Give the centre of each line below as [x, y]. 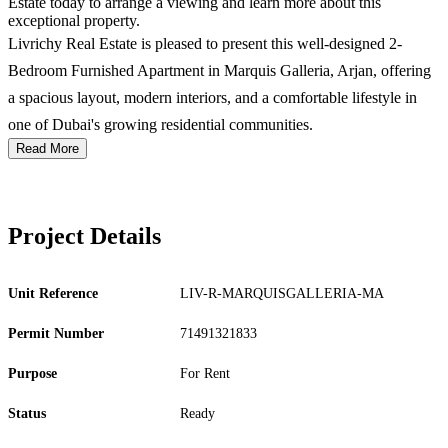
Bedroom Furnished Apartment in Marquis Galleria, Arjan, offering [219, 70]
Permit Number [56, 333]
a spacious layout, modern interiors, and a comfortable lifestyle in [212, 97]
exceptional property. [74, 20]
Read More [47, 148]
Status [27, 413]
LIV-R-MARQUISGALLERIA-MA [282, 293]
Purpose [32, 373]
